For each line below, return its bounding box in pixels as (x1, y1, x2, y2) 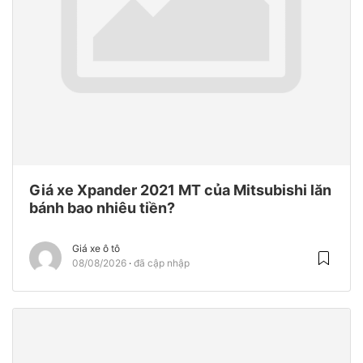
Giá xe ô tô (72, 241, 120, 254)
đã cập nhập (134, 256, 190, 269)
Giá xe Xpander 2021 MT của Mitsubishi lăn (29, 181, 331, 199)
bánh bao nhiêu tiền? (29, 199, 175, 216)
